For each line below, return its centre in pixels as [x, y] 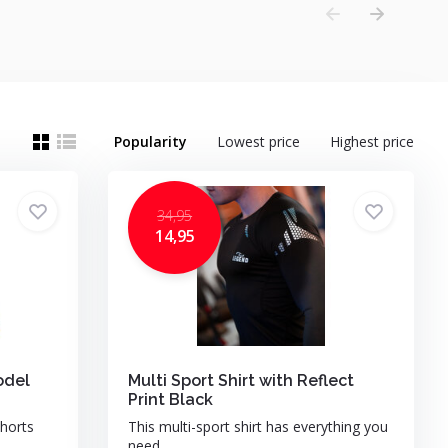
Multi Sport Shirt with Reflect [241, 380]
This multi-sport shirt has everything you [258, 426]
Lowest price [259, 141]
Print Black [171, 399]
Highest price [372, 141]
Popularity [151, 141]
